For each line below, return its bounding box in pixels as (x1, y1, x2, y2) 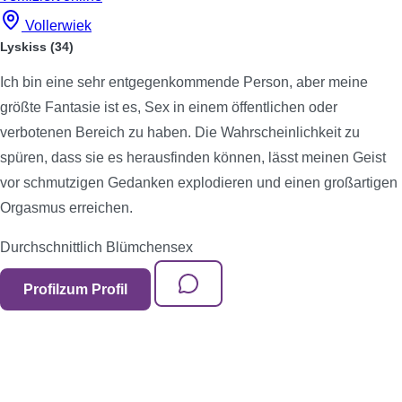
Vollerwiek (25, 18, 92, 33)
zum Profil (59, 282, 127, 297)
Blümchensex (106, 240, 193, 255)
